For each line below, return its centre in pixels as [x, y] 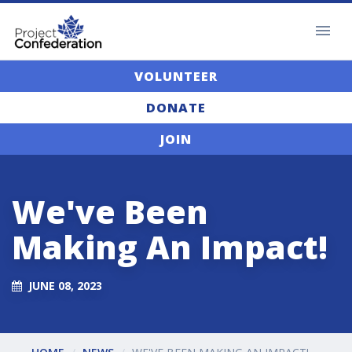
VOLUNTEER [176, 77]
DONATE [176, 108]
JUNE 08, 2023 [65, 285]
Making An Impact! [170, 247]
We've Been [110, 212]
